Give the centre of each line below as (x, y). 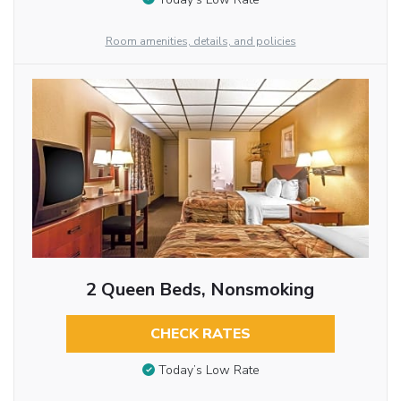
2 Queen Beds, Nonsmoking (200, 289)
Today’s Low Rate (209, 371)
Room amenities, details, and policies (200, 41)
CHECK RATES (200, 333)
